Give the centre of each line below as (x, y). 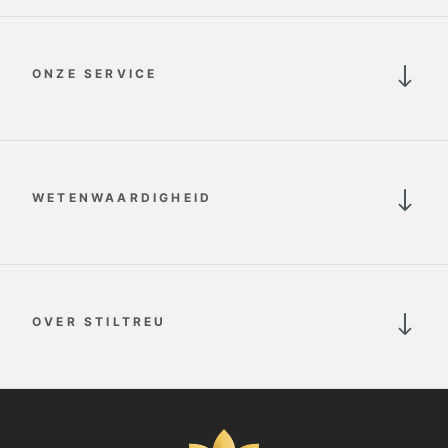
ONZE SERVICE (95, 74)
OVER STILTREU (99, 322)
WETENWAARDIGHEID (122, 198)
